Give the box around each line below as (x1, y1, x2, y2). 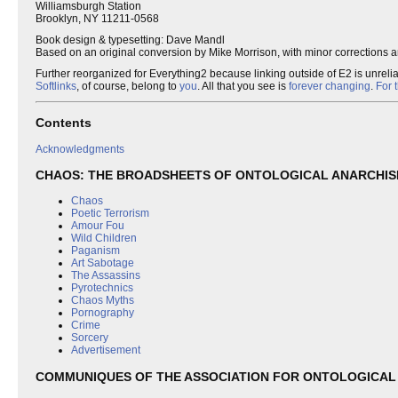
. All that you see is (197, 79, 289, 92)
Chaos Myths (71, 294, 134, 307)
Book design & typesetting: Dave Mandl (36, 33, 225, 46)
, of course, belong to (76, 79, 179, 92)
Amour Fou (71, 219, 124, 233)
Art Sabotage (71, 257, 134, 270)
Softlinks (36, 79, 76, 92)
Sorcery (71, 331, 108, 345)
